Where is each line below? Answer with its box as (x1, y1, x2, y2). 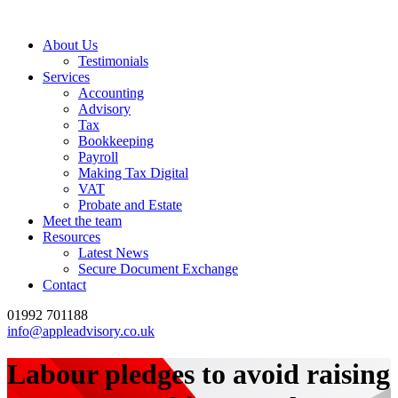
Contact (43, 277, 86, 292)
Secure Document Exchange (78, 261, 238, 276)
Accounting (78, 85, 144, 100)
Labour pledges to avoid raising (7, 358, 390, 391)
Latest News (78, 245, 148, 260)
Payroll (78, 149, 118, 164)
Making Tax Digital (78, 165, 188, 180)
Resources (43, 229, 100, 244)
